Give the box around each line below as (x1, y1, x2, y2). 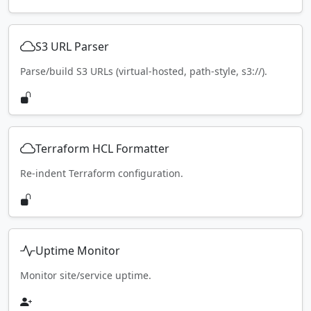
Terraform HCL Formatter (35, 141, 169, 157)
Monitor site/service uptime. (20, 268, 151, 282)
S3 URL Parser (35, 39, 109, 55)
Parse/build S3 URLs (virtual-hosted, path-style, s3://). (20, 64, 267, 78)
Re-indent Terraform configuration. (20, 166, 183, 180)
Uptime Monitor (35, 243, 120, 259)
